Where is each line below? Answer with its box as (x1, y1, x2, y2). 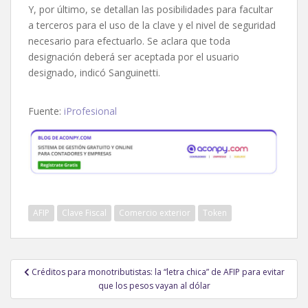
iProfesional (64, 104, 117, 118)
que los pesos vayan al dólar (98, 280, 210, 292)
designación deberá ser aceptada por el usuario (28, 49, 239, 63)
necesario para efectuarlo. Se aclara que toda (28, 34, 230, 47)
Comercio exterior (119, 207, 190, 219)
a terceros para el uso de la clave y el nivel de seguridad (28, 18, 276, 32)
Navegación (10, 256, 109, 279)
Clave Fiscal (62, 207, 107, 219)
